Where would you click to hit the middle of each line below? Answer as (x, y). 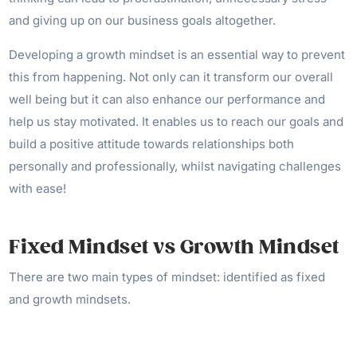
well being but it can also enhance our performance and (167, 99)
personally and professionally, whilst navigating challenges (175, 166)
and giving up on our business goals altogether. (143, 20)
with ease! (38, 188)
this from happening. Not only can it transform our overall (171, 77)
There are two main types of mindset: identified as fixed (167, 277)
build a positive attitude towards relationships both (152, 144)
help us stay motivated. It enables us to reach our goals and (177, 122)
